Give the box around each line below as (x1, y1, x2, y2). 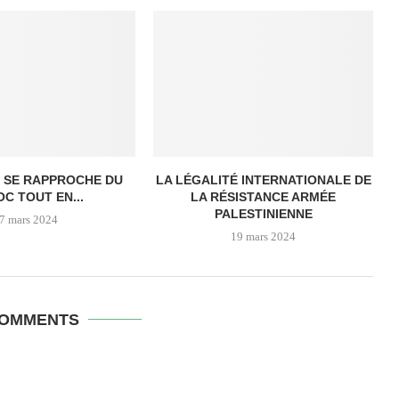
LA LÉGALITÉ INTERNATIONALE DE (155, 173, 371, 188)
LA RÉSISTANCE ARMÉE (191, 190, 337, 205)
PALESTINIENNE (214, 207, 313, 222)
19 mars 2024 (231, 230, 297, 244)
